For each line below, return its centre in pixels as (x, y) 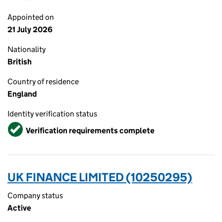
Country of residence (43, 82)
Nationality (27, 49)
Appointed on (31, 17)
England (22, 94)
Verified (23, 126)
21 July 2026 (30, 29)
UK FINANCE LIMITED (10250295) (100, 177)
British (20, 62)
